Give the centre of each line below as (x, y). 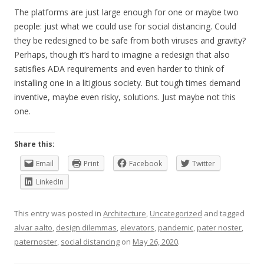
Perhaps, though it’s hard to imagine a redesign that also (122, 55)
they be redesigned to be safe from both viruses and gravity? (130, 41)
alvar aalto (33, 228)
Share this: (34, 144)
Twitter (204, 164)
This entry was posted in (59, 214)
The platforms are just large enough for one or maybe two (126, 12)
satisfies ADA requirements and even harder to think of (119, 69)
